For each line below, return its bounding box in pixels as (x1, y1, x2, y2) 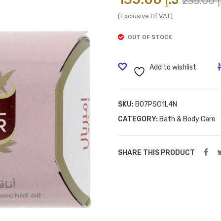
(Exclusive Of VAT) (118, 12, 173, 20)
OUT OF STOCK (128, 34, 172, 40)
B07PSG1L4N (135, 100, 177, 109)
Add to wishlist (149, 63, 196, 72)
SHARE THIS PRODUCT (118, 148, 195, 157)
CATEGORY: (118, 115, 159, 123)
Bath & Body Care (159, 115, 216, 123)
